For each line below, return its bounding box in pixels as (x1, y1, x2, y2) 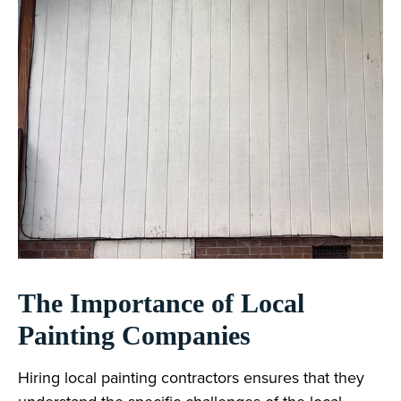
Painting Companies (18, 320, 251, 350)
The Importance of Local (18, 287, 304, 318)
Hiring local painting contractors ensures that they (18, 365, 364, 388)
